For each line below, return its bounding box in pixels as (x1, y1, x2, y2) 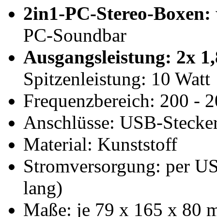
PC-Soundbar (23, 25, 126, 46)
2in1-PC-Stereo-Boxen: (23, 3, 211, 24)
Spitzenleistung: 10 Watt (23, 68, 210, 90)
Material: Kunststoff (23, 134, 177, 155)
